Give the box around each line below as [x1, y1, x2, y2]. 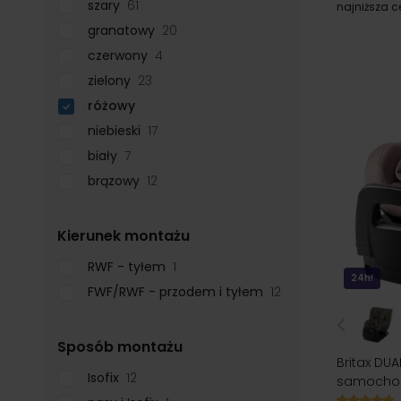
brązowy [88, 172, 143, 191]
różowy [88, 97, 135, 115]
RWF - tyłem [88, 258, 169, 277]
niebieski [88, 122, 144, 141]
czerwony [88, 47, 151, 65]
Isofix [88, 369, 123, 388]
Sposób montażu [57, 337, 183, 358]
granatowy [88, 21, 158, 40]
